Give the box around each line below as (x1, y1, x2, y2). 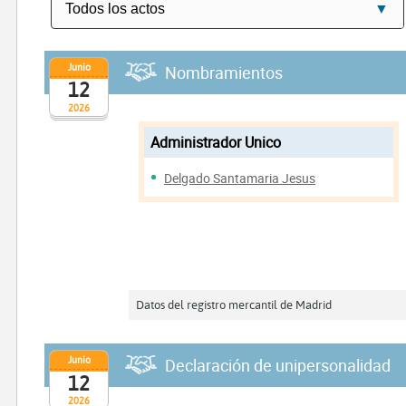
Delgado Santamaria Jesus (164, 169, 316, 188)
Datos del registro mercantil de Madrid (136, 296, 333, 312)
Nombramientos (165, 61, 283, 83)
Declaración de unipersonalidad (165, 353, 391, 376)
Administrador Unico (150, 132, 282, 153)
